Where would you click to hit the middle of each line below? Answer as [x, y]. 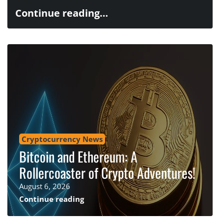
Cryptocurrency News [62, 139]
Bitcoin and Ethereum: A [78, 156]
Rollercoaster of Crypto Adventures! [107, 172]
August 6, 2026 [45, 186]
